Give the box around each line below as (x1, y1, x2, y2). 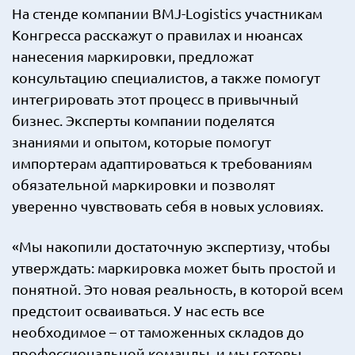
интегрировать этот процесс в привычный (12, 90, 299, 107)
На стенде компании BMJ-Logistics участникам (12, 5, 323, 21)
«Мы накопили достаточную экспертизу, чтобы (12, 238, 330, 254)
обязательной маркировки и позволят (12, 176, 275, 193)
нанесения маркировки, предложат (12, 48, 254, 64)
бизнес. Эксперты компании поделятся (12, 112, 275, 128)
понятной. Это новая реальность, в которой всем (12, 281, 343, 297)
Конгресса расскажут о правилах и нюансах (12, 26, 303, 43)
